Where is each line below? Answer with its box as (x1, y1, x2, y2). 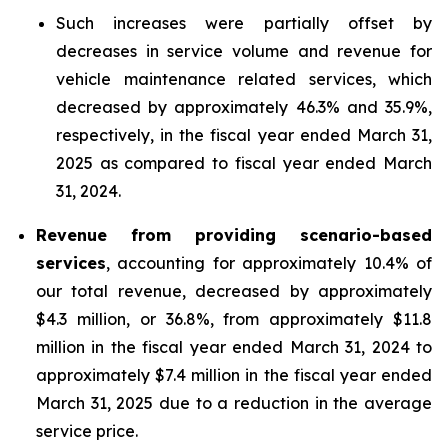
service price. (36, 421, 138, 441)
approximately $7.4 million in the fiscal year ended (36, 365, 432, 385)
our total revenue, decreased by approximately (36, 281, 432, 301)
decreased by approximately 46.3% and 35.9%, (56, 97, 432, 117)
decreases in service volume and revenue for (56, 41, 432, 61)
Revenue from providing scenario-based (36, 225, 432, 245)
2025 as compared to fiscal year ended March (56, 153, 432, 173)
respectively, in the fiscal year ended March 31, (56, 125, 432, 145)
